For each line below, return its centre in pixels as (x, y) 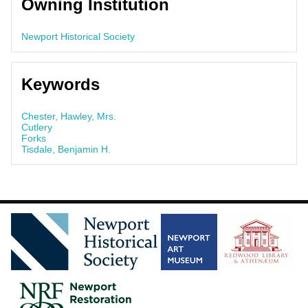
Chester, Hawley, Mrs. (69, 116)
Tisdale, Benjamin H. (66, 149)
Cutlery (37, 127)
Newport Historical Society (78, 36)
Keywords (60, 84)
